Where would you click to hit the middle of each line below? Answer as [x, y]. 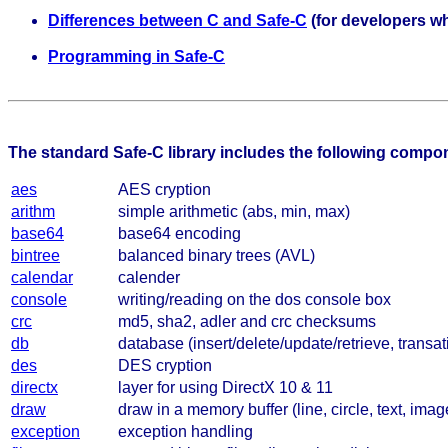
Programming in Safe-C [136, 56]
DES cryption [165, 365]
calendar [42, 277]
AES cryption [164, 189]
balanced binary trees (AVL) [216, 255]
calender [149, 277]
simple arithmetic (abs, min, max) [234, 211]
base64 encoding [179, 233]
